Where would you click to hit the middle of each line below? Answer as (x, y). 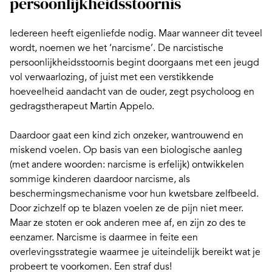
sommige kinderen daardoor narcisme (92, 179)
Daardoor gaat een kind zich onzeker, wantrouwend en (127, 136)
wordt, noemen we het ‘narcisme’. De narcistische (117, 48)
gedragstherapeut (50, 107)
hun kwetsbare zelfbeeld (203, 194)
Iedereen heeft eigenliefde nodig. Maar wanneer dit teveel (136, 34)
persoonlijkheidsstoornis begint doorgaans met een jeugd (134, 63)
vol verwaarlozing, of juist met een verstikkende (112, 77)
